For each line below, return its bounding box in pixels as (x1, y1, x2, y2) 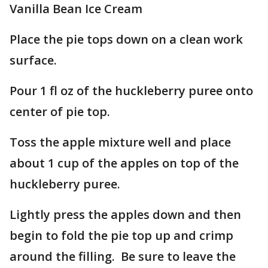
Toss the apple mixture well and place (10, 134, 231, 150)
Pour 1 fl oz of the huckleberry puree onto (10, 83, 253, 99)
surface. (10, 52, 57, 68)
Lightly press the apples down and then (10, 206, 241, 223)
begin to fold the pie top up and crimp (10, 227, 233, 243)
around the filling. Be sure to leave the (10, 248, 236, 264)
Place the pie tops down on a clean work (10, 31, 243, 47)
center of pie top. (10, 103, 110, 120)
